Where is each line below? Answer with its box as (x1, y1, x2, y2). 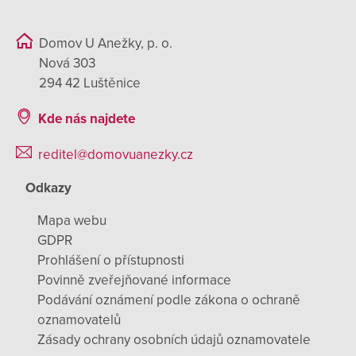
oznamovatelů (37, 311, 121, 329)
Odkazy (25, 179, 72, 196)
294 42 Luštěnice (39, 74, 141, 91)
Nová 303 (39, 54, 102, 72)
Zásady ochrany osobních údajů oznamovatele (37, 331, 311, 349)
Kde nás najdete (38, 110, 135, 128)
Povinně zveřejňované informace (37, 272, 231, 289)
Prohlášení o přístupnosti (37, 252, 184, 269)
